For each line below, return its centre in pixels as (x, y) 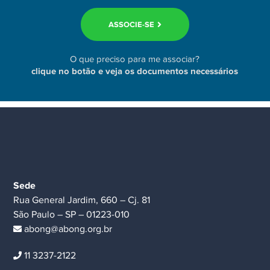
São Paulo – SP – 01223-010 (72, 215)
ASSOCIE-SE (131, 24)
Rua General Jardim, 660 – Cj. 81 (82, 200)
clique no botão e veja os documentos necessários (135, 71)
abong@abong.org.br (67, 229)
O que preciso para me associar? (135, 59)
